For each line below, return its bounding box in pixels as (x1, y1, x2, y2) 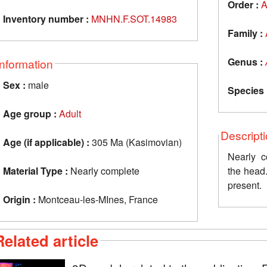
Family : (228, 26, 263, 40)
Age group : (3, 106, 57, 120)
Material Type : (3, 163, 68, 178)
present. (228, 178, 264, 192)
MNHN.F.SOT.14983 (91, 11, 177, 26)
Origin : (3, 192, 36, 206)
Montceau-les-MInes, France (36, 192, 158, 206)
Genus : (228, 54, 263, 69)
